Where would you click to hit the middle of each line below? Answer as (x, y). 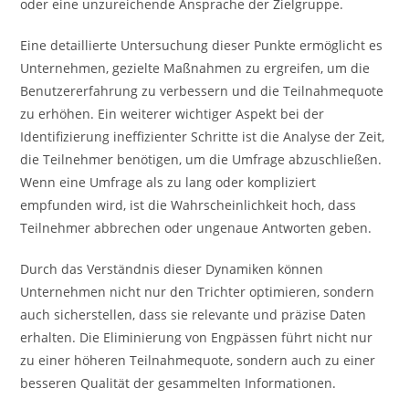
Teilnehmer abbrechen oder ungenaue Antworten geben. (196, 228)
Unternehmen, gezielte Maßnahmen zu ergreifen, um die (195, 68)
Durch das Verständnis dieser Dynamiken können (172, 269)
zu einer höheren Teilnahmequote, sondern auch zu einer (198, 361)
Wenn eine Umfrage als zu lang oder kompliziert (168, 183)
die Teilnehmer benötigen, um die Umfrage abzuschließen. (201, 160)
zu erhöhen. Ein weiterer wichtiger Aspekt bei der (173, 114)
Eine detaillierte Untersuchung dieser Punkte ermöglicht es (202, 46)
